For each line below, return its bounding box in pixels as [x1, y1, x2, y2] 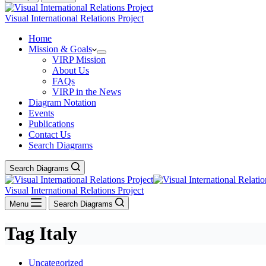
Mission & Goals [28, 44, 92, 54]
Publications [28, 119, 74, 129]
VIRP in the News [52, 87, 121, 97]
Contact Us [28, 129, 71, 140]
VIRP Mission [52, 55, 106, 65]
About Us [52, 65, 89, 75]
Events [28, 108, 54, 118]
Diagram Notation [28, 97, 96, 107]
